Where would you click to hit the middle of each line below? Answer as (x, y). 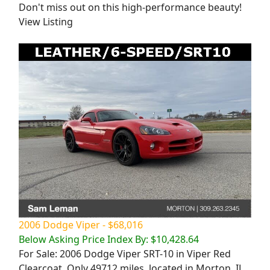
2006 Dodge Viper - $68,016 (81, 225)
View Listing (46, 21)
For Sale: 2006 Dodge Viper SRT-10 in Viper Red (125, 254)
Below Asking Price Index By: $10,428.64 (109, 240)
